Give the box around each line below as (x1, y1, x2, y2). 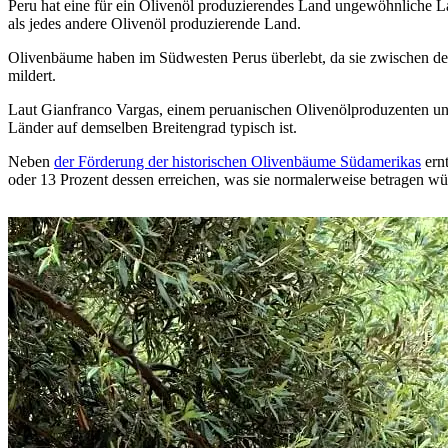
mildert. (8, 66, 56, 84)
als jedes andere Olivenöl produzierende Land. (8, 14, 301, 32)
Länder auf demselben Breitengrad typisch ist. (8, 118, 297, 136)
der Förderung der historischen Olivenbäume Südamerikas (54, 152, 421, 170)
